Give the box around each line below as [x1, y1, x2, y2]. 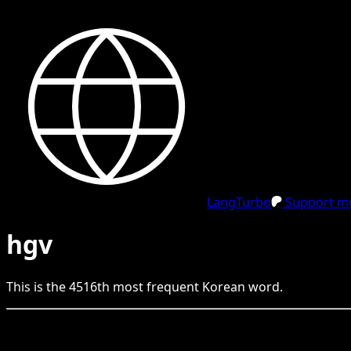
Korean [202, 277, 245, 295]
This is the [6, 277, 69, 295]
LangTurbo [207, 194, 271, 211]
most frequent [110, 277, 202, 295]
